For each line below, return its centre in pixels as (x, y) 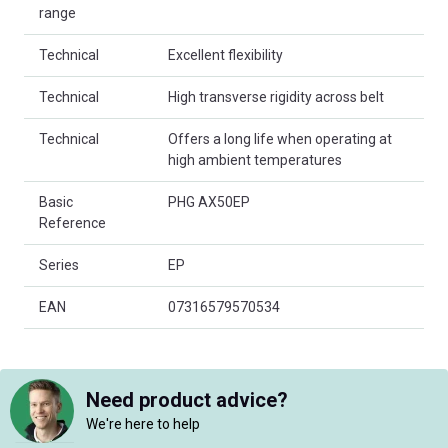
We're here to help (143, 424)
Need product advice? (187, 400)
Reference (72, 222)
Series (59, 264)
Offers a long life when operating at (280, 138)
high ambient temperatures (255, 159)
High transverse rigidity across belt (276, 96)
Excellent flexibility (225, 54)
